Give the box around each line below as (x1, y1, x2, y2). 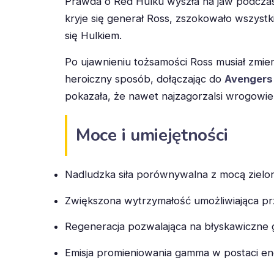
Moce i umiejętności (76, 123, 228, 147)
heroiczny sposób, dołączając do (65, 72, 224, 85)
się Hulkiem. (65, 29, 122, 42)
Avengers (224, 72, 273, 85)
